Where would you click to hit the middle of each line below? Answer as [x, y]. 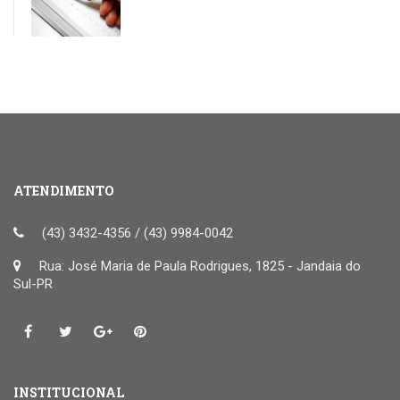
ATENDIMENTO [64, 190]
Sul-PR [33, 283]
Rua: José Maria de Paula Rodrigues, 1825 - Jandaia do [200, 266]
